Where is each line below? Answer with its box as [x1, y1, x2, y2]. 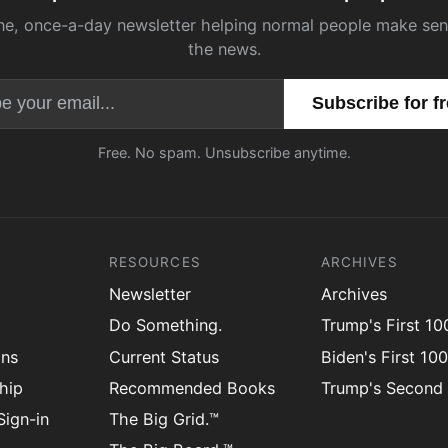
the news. [187, 38, 261, 59]
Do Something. [109, 315, 222, 336]
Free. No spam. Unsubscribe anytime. [97, 144, 351, 162]
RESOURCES [109, 254, 201, 271]
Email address [222, 80, 340, 102]
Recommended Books [109, 377, 275, 398]
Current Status [109, 346, 219, 367]
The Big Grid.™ [109, 408, 219, 429]
